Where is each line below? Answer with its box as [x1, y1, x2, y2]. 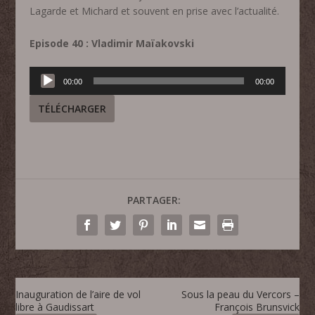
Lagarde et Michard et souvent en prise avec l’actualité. [30, 4, 280, 18]
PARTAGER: [127, 193, 181, 207]
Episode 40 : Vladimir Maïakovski [30, 36, 195, 50]
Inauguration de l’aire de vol [15, 287, 141, 301]
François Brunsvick [214, 300, 300, 314]
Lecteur [29, 67, 64, 81]
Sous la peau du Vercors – [181, 287, 300, 301]
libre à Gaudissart [15, 300, 95, 314]
